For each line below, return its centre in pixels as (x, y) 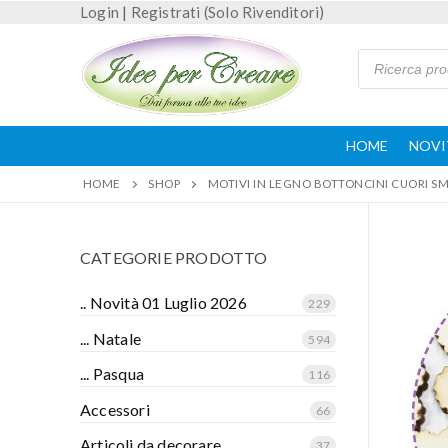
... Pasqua (112, 374)
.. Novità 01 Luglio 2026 (163, 302)
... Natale (110, 338)
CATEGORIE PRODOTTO (174, 257)
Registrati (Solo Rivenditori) (227, 12)
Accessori (115, 409)
